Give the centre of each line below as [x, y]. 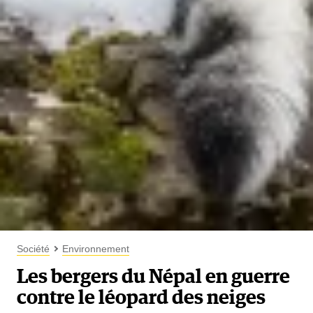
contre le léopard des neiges [141, 298]
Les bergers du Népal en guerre [153, 277]
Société [33, 248]
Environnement [96, 248]
